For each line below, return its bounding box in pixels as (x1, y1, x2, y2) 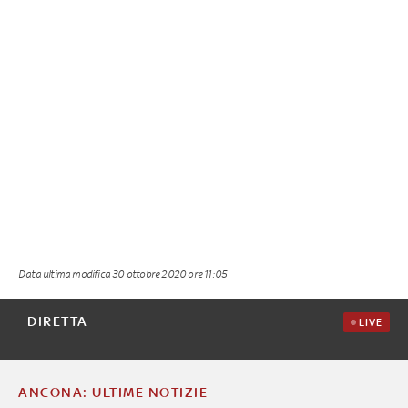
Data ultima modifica (18, 267, 113, 280)
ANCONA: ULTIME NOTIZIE (18, 383, 208, 400)
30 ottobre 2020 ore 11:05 (112, 267, 228, 280)
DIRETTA (27, 312, 88, 329)
